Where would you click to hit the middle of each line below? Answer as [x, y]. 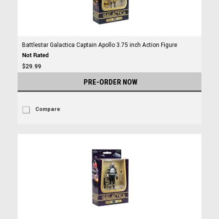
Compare [47, 109]
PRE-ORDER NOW [110, 82]
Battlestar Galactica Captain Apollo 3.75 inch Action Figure [99, 45]
